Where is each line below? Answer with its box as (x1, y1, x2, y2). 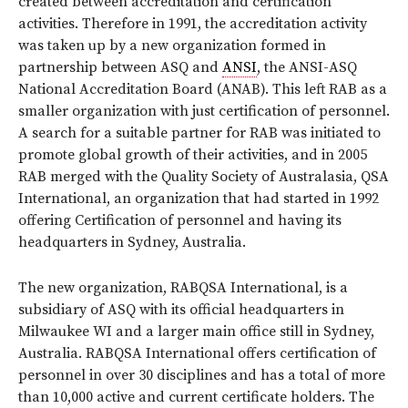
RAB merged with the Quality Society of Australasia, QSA (18, 167, 389, 186)
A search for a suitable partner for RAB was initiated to (18, 123, 381, 142)
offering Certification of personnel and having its (18, 210, 342, 229)
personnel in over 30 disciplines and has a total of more (18, 365, 385, 384)
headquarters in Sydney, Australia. (18, 232, 246, 251)
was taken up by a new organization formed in (18, 36, 326, 55)
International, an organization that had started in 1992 (18, 189, 379, 208)
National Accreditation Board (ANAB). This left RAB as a (18, 79, 387, 98)
